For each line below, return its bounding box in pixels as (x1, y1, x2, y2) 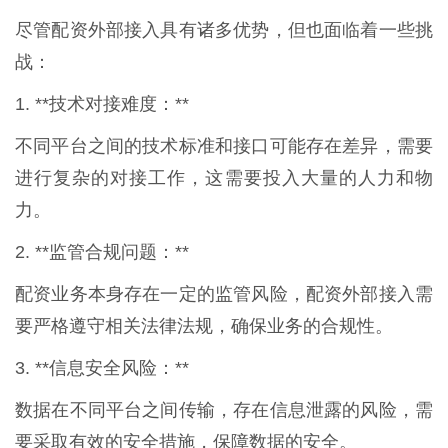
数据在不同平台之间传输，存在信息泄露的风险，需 (15, 399, 433, 420)
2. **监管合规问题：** (15, 241, 189, 262)
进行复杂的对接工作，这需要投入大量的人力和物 (15, 167, 433, 188)
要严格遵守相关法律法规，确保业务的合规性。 (15, 315, 393, 336)
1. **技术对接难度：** (15, 93, 189, 114)
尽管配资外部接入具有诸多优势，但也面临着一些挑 (15, 19, 433, 40)
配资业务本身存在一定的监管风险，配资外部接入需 (15, 283, 433, 304)
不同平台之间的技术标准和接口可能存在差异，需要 (15, 135, 433, 156)
